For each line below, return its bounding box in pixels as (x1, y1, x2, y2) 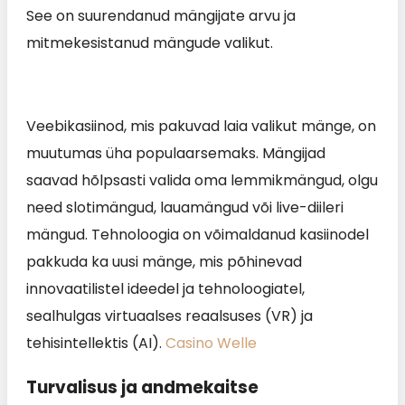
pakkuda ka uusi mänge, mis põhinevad (26, 251, 302, 273)
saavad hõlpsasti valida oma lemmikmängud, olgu (26, 170, 378, 192)
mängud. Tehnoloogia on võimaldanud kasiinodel (26, 224, 369, 246)
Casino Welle (165, 333, 257, 354)
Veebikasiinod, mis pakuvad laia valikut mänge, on (26, 116, 376, 137)
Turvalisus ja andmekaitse (26, 375, 259, 400)
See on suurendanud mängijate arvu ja (26, 5, 296, 27)
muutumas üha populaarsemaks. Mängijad (26, 143, 325, 165)
